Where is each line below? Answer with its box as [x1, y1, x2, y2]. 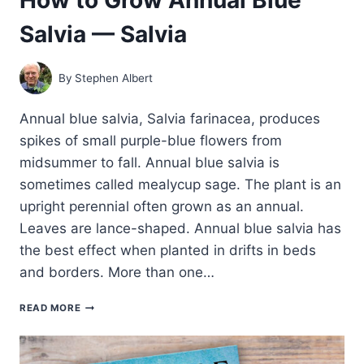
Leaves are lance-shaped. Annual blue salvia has [19, 220, 341, 237]
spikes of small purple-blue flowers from [19, 132, 282, 149]
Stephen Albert [75, 71, 154, 84]
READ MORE [19, 302, 81, 314]
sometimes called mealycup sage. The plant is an [19, 176, 341, 193]
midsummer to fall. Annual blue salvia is [19, 154, 279, 171]
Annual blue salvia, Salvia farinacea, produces [19, 110, 320, 128]
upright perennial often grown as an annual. [19, 198, 304, 215]
